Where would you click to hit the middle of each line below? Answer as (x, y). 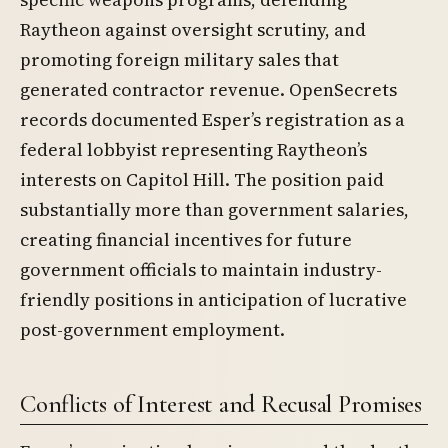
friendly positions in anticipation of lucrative (213, 300)
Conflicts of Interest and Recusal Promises (221, 403)
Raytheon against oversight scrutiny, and (193, 30)
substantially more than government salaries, (214, 210)
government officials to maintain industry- (201, 270)
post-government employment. (152, 330)
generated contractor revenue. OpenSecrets (208, 90)
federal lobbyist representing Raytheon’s (193, 150)
